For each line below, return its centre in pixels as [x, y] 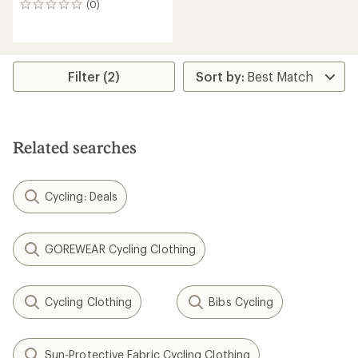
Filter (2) [94, 76]
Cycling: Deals [82, 196]
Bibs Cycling [241, 302]
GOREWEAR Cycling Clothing [120, 249]
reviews [41, 22]
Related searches [75, 147]
